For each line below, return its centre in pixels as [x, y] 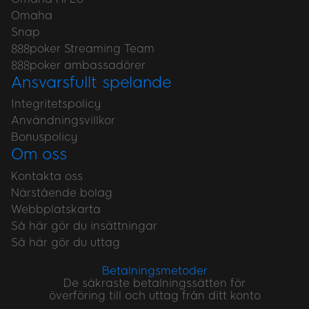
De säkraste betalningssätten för [154, 283]
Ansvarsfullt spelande [91, 82]
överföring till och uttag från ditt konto [154, 295]
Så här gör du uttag [66, 242]
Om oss [39, 154]
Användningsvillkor [63, 121]
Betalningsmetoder [154, 270]
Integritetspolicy [56, 104]
